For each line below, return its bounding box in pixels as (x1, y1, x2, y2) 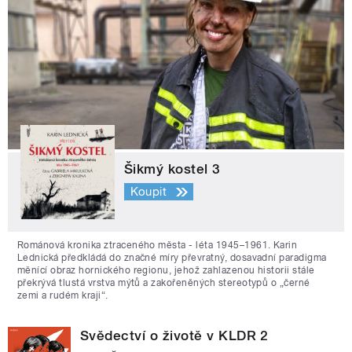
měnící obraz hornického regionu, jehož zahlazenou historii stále (17, 264, 315, 276)
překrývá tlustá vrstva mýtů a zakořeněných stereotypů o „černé (17, 277, 310, 288)
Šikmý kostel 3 (124, 160, 221, 177)
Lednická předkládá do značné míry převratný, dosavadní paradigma (17, 251, 327, 263)
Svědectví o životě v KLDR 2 (80, 327, 269, 343)
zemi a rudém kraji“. (17, 289, 108, 301)
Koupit (130, 185, 167, 200)
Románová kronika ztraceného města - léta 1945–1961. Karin (17, 239, 298, 251)
